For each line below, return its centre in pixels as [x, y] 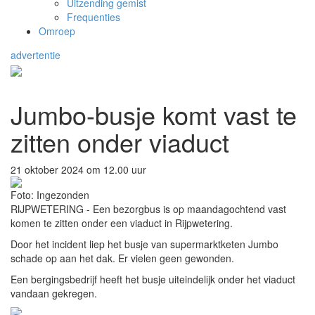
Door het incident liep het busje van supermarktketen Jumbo [144, 244]
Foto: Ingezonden [50, 194]
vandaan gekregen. [54, 293]
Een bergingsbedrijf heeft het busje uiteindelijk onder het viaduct [153, 279]
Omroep [57, 31]
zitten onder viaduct [120, 141]
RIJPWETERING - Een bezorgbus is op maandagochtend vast [148, 208]
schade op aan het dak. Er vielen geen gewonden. [122, 258]
